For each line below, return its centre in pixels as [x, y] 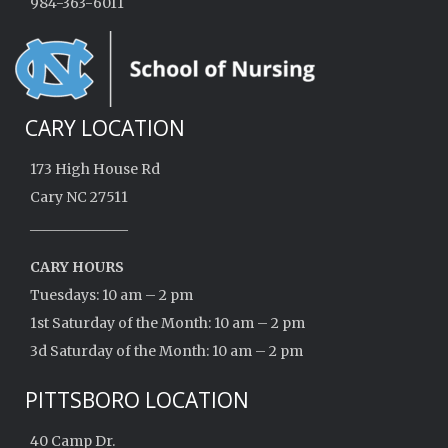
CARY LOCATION [105, 128]
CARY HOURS [77, 267]
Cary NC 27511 [79, 197]
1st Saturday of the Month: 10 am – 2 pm [167, 323]
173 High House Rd [95, 169]
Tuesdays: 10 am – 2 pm [111, 295]
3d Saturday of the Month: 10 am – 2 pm [166, 351]
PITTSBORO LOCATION [137, 400]
